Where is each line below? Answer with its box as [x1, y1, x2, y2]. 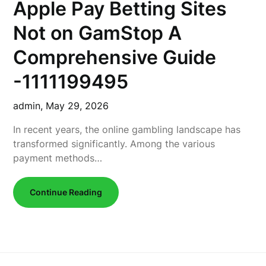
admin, [13, 100, 46, 112]
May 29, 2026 [46, 100, 109, 112]
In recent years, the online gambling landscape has [13, 123, 241, 135]
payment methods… [13, 152, 103, 164]
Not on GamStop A [13, 21, 182, 45]
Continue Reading [30, 187, 103, 197]
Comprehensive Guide [13, 46, 217, 69]
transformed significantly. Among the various [13, 138, 216, 150]
